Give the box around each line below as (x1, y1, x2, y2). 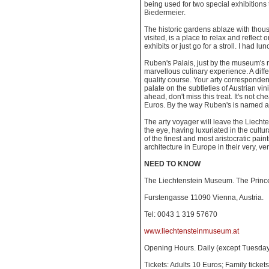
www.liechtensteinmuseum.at (144, 227, 239, 235)
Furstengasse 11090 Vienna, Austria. (144, 193, 264, 202)
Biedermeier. (144, 8, 186, 17)
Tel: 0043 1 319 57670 (144, 210, 217, 219)
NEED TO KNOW (144, 160, 201, 168)
